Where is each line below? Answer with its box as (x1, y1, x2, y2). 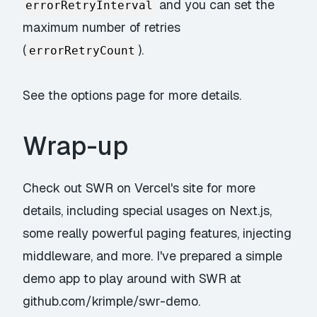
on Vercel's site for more (113, 179, 256, 196)
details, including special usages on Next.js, (23, 202, 272, 219)
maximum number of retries (23, 18, 181, 35)
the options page (48, 87, 146, 104)
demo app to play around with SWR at (23, 270, 242, 287)
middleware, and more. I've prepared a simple (23, 247, 283, 264)
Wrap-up (23, 129, 129, 163)
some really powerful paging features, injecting (23, 224, 292, 241)
